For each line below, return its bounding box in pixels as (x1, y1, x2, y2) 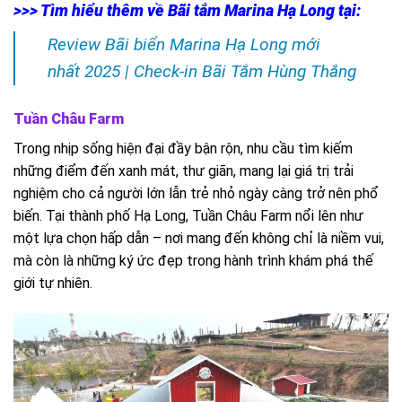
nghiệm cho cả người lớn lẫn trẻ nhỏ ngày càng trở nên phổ (13, 185, 379, 203)
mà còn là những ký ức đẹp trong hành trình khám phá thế (13, 252, 373, 270)
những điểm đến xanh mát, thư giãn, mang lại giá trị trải (13, 162, 354, 180)
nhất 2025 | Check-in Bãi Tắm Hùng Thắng (48, 61, 356, 83)
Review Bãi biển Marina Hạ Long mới (48, 34, 320, 56)
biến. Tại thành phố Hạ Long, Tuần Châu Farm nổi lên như (13, 207, 363, 225)
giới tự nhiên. (13, 275, 92, 293)
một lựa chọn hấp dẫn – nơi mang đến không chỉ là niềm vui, (13, 230, 384, 248)
